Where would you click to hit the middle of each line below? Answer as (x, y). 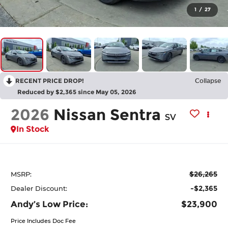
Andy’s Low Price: (50, 204)
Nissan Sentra (107, 115)
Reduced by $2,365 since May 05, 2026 (77, 92)
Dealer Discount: (39, 189)
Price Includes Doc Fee (44, 221)
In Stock (33, 129)
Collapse (208, 81)
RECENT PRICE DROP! (50, 80)
